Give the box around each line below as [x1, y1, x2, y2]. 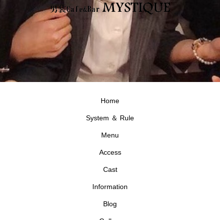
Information [92, 183, 128, 191]
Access [99, 148, 121, 157]
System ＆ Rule [86, 114, 134, 122]
